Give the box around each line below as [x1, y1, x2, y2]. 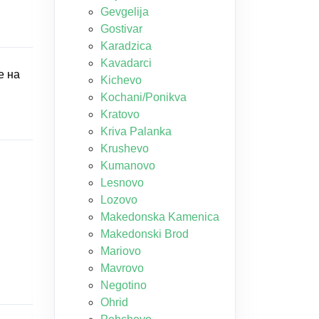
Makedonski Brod [100, 228, 189, 240]
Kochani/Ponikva [100, 91, 187, 103]
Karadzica [100, 40, 152, 52]
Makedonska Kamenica [100, 211, 219, 223]
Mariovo [100, 245, 141, 257]
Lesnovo [100, 177, 144, 189]
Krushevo [100, 142, 149, 155]
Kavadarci [100, 57, 152, 69]
